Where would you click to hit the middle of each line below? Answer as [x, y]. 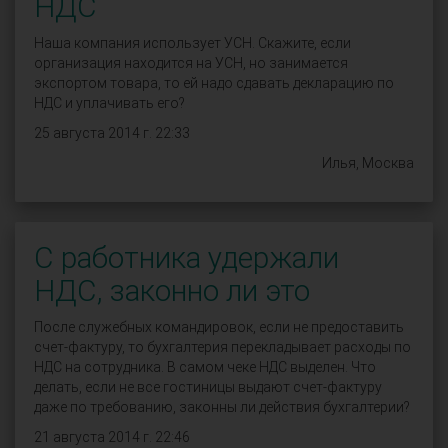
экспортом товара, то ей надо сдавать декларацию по [214, 83]
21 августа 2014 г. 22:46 [112, 437]
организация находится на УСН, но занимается [191, 63]
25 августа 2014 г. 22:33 [112, 133]
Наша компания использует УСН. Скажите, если [192, 43]
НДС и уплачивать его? [109, 103]
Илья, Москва [368, 163]
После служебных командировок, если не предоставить [219, 327]
